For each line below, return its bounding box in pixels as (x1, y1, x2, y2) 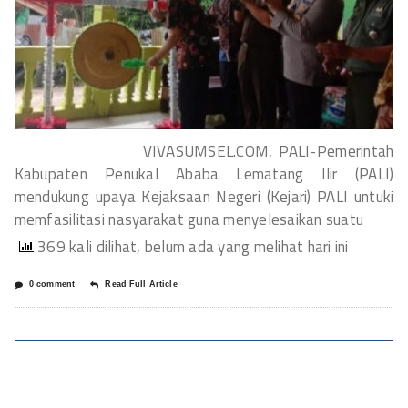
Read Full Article (105, 279, 178, 289)
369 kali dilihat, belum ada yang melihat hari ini (33, 234, 349, 259)
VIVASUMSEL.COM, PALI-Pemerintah (14, 138, 394, 163)
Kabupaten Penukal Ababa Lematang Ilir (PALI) (14, 161, 394, 186)
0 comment (28, 279, 76, 289)
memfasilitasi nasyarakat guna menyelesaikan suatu (14, 207, 364, 231)
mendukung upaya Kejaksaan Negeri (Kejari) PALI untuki (14, 184, 394, 209)
